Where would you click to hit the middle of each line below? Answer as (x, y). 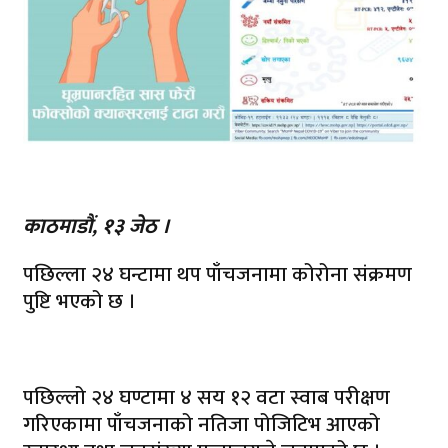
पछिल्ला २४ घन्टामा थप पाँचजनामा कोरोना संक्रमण (217, 274)
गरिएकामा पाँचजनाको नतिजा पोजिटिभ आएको (201, 424)
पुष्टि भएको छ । (79, 301)
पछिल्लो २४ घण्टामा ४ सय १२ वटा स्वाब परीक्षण (206, 397)
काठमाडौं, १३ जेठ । (96, 226)
